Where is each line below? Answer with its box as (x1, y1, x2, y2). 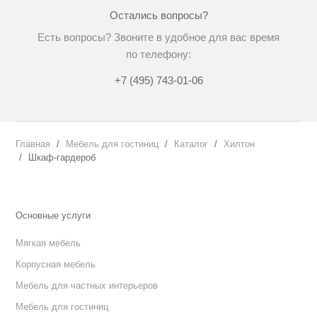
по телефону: (126, 48, 191, 60)
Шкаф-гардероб (28, 152, 96, 163)
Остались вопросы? (109, 9, 208, 21)
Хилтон (224, 139, 255, 149)
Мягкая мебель (16, 238, 81, 248)
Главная (16, 139, 50, 149)
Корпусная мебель (16, 259, 96, 270)
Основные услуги (16, 210, 91, 221)
